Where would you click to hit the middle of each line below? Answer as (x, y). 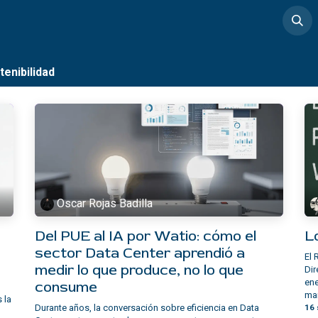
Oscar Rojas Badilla (105, 204)
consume (66, 287)
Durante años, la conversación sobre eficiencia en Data (147, 307)
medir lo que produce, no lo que (139, 270)
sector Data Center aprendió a (140, 253)
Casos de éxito (98, 20)
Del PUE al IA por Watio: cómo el (146, 236)
